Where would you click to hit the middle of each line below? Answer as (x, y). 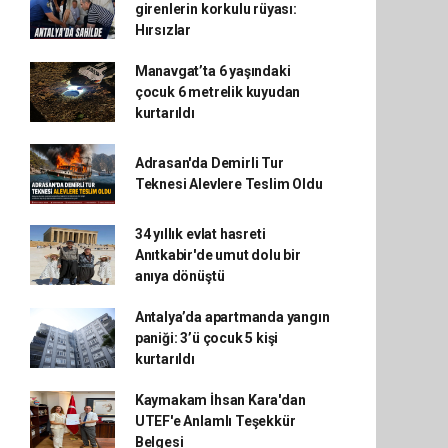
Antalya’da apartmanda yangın (232, 316)
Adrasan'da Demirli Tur (209, 162)
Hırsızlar (163, 29)
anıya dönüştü (179, 275)
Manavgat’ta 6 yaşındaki (212, 70)
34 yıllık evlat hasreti (200, 233)
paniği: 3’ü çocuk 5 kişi (206, 337)
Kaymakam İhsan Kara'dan (220, 399)
